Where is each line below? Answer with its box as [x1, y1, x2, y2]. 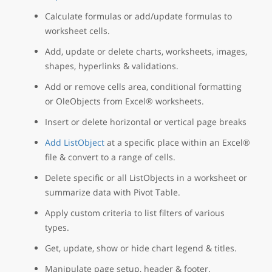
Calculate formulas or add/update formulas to [45, 10, 232, 22]
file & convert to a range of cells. [45, 151, 175, 163]
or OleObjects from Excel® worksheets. [45, 95, 204, 107]
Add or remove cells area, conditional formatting [45, 80, 242, 92]
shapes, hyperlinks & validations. [45, 59, 178, 72]
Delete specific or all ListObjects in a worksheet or [45, 171, 247, 183]
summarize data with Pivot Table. [45, 186, 180, 198]
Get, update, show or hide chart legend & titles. [45, 242, 237, 254]
